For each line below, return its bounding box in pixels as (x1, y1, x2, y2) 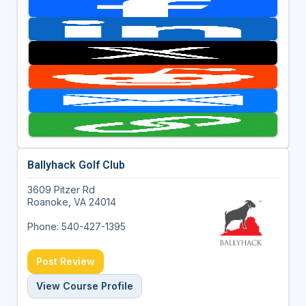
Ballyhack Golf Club (27, 158, 125, 171)
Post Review (36, 255, 95, 267)
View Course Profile (36, 279, 133, 292)
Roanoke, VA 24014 (27, 195, 116, 208)
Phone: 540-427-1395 (27, 220, 126, 232)
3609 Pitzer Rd (27, 183, 95, 195)
